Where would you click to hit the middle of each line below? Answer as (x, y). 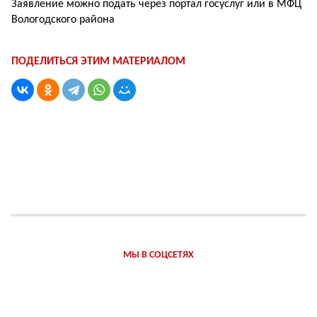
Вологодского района (63, 20)
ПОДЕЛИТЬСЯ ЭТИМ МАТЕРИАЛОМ (98, 62)
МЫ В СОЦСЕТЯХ (158, 255)
